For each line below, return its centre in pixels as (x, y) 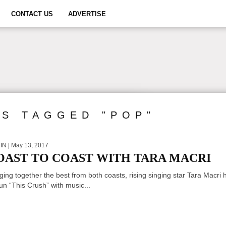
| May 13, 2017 (28, 145)
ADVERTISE (87, 14)
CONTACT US (32, 14)
